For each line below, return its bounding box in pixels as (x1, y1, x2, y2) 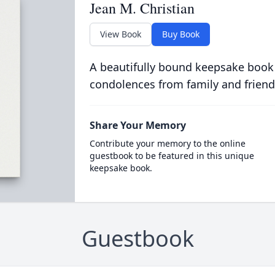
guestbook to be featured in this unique (89, 150, 254, 161)
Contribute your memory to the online (89, 137, 246, 149)
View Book (99, 28, 141, 40)
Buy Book (161, 28, 199, 40)
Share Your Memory (89, 118, 186, 132)
